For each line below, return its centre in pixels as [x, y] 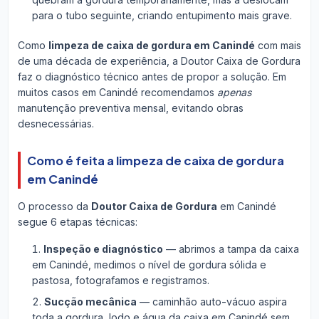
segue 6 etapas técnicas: [77, 221]
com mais [278, 45]
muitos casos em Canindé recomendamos [117, 92]
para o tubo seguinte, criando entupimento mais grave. [162, 15]
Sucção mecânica [90, 301]
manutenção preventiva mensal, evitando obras [130, 108]
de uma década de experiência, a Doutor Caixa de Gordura [159, 61]
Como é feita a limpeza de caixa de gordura [155, 160]
